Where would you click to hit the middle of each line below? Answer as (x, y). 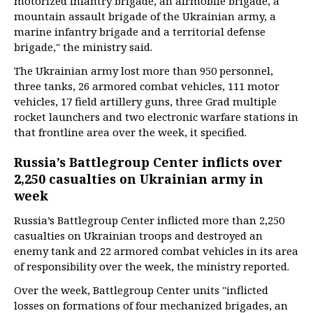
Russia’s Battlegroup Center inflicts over (148, 162)
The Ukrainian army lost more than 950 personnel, (144, 71)
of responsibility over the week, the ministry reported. (152, 266)
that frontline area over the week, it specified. (130, 132)
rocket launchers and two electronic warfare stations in (156, 117)
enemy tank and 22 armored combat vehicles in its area (156, 251)
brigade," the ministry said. (83, 47)
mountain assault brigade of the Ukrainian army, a (145, 16)
